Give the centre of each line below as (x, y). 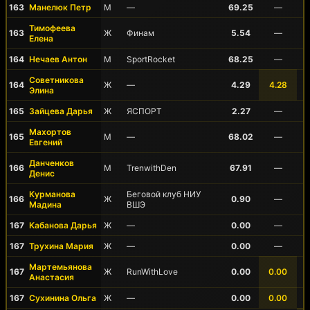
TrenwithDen (152, 168)
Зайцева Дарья (61, 111)
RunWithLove (152, 272)
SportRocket (151, 59)
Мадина (45, 204)
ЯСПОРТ (144, 111)
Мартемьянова (61, 267)
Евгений (46, 142)
